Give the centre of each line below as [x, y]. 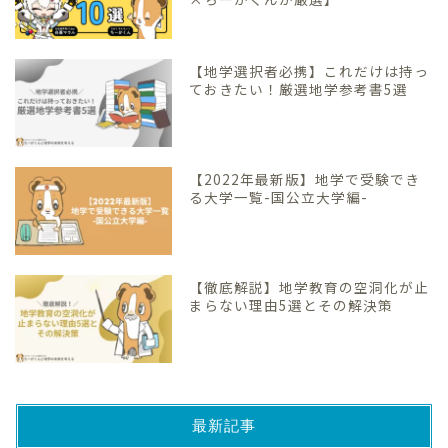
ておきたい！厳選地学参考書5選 [299, 88]
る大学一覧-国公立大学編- [279, 197]
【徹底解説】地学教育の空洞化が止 [309, 287]
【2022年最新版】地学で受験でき [305, 179]
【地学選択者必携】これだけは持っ [309, 70]
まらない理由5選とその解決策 [291, 305]
